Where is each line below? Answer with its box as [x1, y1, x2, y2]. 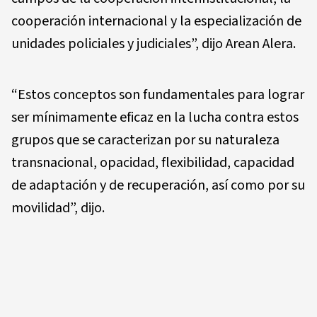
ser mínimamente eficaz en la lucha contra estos [11, 108, 299, 128]
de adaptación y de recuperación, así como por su [11, 175, 305, 196]
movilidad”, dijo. [11, 198, 105, 219]
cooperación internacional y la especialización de [11, 11, 301, 32]
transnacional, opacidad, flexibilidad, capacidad [11, 153, 294, 173]
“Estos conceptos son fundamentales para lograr [11, 85, 304, 105]
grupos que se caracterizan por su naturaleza [11, 130, 279, 151]
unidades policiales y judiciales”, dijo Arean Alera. [11, 34, 296, 54]
